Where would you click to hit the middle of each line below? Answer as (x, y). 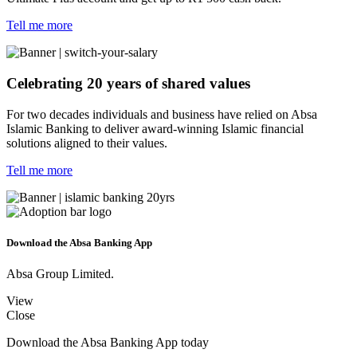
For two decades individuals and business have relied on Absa (162, 114)
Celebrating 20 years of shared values (128, 84)
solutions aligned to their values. (87, 143)
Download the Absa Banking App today (108, 343)
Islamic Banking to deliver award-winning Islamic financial (155, 128)
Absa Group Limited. (60, 274)
